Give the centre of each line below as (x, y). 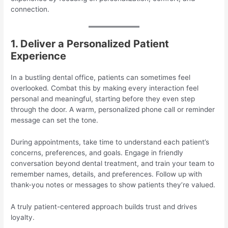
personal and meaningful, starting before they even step (103, 99)
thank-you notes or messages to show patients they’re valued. (113, 185)
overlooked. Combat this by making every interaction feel (105, 88)
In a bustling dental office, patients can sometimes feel (101, 78)
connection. (30, 9)
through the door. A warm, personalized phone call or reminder (113, 110)
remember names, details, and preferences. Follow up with (107, 174)
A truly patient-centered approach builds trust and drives (104, 207)
